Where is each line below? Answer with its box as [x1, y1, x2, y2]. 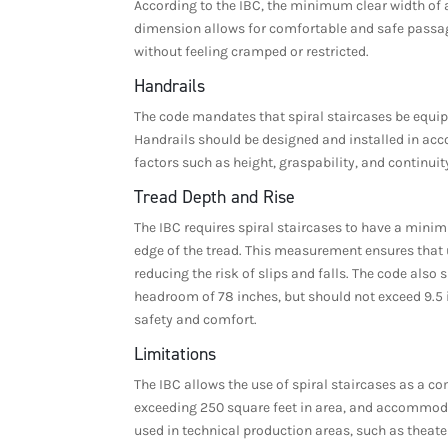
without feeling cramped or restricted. [134, 42, 373, 60]
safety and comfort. [134, 310, 258, 328]
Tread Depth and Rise [134, 184, 296, 209]
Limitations [134, 341, 217, 366]
